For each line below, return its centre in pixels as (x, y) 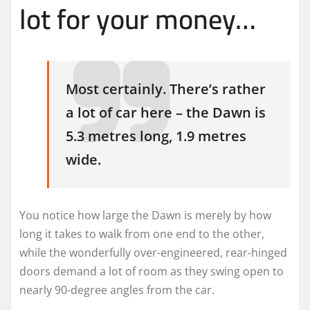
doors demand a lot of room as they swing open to (152, 271)
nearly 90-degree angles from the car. (117, 290)
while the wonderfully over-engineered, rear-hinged (153, 252)
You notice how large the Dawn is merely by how (145, 215)
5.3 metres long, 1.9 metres (156, 136)
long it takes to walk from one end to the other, (142, 234)
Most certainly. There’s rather (166, 89)
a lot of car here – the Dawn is (166, 113)
